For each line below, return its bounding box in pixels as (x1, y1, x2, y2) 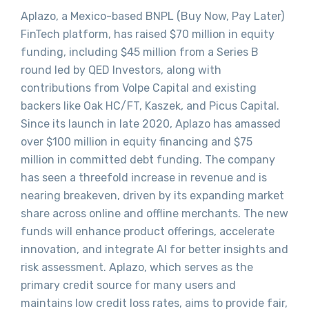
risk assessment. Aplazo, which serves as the (21, 261, 253, 275)
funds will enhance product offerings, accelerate (21, 225, 275, 239)
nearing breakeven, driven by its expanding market (21, 189, 284, 203)
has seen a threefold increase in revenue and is (21, 171, 267, 185)
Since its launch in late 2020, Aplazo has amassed (21, 117, 281, 131)
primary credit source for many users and (21, 279, 236, 292)
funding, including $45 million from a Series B (21, 46, 259, 59)
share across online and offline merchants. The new (21, 207, 288, 221)
